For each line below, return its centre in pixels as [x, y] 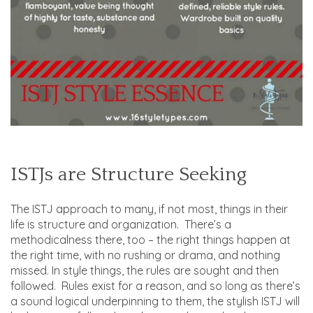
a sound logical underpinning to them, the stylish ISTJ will [155, 301]
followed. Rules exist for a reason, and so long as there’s [155, 285]
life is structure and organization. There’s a [121, 224]
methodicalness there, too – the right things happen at [151, 239]
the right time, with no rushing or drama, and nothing [145, 255]
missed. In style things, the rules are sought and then [145, 270]
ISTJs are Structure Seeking [129, 174]
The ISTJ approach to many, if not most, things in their [149, 209]
